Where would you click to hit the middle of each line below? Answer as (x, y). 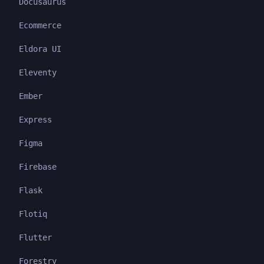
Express (35, 119)
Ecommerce (40, 25)
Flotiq (33, 214)
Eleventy (38, 72)
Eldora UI (40, 49)
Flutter (35, 237)
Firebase (38, 166)
